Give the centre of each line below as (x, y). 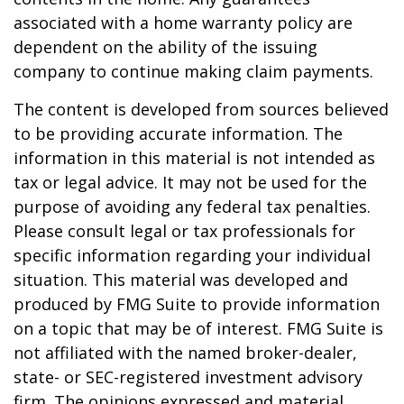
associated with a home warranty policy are (183, 23)
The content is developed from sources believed (201, 109)
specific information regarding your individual (192, 255)
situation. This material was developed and (181, 280)
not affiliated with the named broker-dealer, (185, 353)
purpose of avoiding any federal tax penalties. (192, 207)
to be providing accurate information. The (178, 133)
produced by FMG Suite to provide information (197, 304)
